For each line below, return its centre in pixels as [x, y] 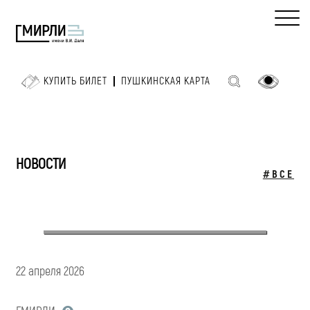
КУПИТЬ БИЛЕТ [75, 82]
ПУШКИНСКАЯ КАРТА [165, 82]
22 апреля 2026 [50, 271]
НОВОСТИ [41, 164]
